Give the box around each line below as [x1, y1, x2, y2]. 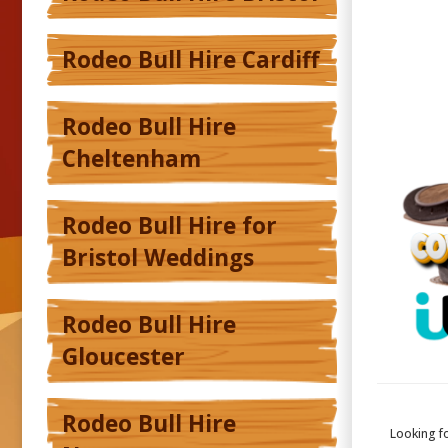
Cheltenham [62, 143, 201, 175]
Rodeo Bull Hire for [62, 210, 277, 242]
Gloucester [62, 341, 185, 373]
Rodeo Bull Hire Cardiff [62, 44, 319, 76]
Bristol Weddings [62, 242, 254, 274]
